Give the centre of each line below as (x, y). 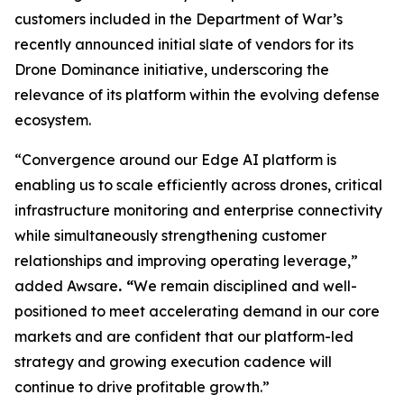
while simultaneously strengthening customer (170, 235)
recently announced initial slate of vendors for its (184, 44)
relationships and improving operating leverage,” (186, 261)
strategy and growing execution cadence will (173, 362)
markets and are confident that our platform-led (184, 336)
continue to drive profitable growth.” (146, 387)
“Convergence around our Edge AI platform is (175, 160)
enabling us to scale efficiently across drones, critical (198, 185)
